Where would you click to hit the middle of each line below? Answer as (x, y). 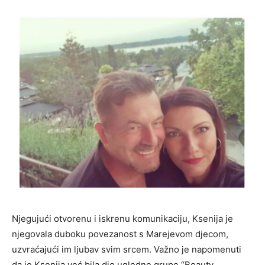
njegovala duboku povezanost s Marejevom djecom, (120, 234)
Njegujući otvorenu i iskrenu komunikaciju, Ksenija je (122, 219)
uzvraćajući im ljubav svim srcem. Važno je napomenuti (127, 250)
